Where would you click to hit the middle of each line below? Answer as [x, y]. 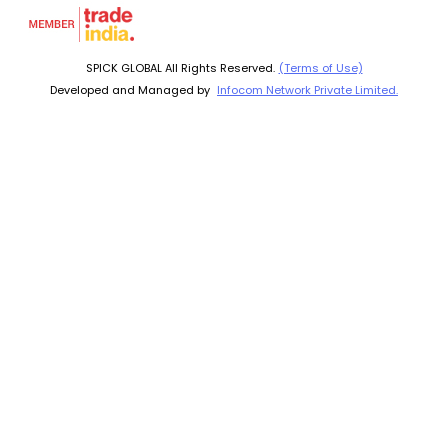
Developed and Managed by [131, 90]
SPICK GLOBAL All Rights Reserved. [180, 68]
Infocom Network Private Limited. [307, 90]
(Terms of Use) [320, 68]
